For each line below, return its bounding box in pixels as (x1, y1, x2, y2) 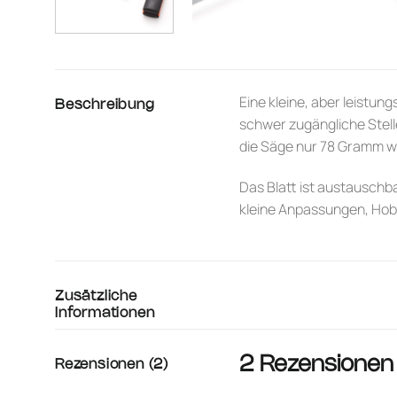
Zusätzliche (55, 289, 137, 303)
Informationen (55, 306, 155, 320)
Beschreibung (55, 98, 155, 113)
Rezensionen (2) (55, 357, 168, 371)
